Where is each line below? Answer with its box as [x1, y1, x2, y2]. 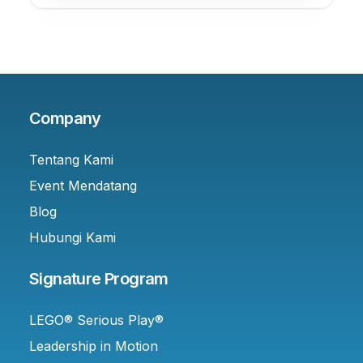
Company [29, 109, 101, 129]
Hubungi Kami [29, 229, 116, 246]
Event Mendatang [29, 177, 137, 194]
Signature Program [29, 269, 169, 289]
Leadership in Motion [29, 338, 158, 355]
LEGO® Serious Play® [29, 312, 164, 329]
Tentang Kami [29, 152, 113, 169]
